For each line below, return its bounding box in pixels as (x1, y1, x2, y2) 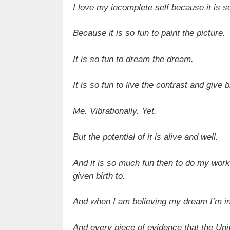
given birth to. (73, 170, 125, 181)
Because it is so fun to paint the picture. (73, 28, 225, 39)
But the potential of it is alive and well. (73, 132, 218, 142)
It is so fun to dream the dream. (73, 54, 194, 64)
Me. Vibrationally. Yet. (73, 106, 157, 116)
